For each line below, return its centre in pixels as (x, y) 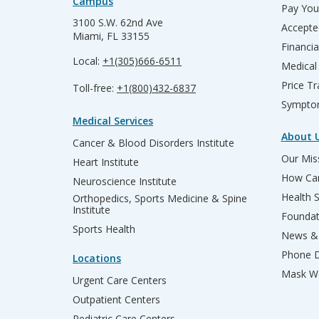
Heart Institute (106, 162)
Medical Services (113, 121)
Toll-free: (95, 88)
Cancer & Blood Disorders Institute (153, 143)
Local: (88, 61)
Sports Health (104, 229)
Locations (97, 258)
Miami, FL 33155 (111, 36)
